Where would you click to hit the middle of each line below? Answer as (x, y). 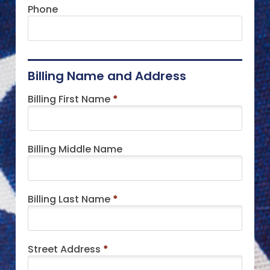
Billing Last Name (69, 199)
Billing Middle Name (75, 149)
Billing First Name (69, 99)
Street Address (64, 249)
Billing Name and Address (107, 76)
